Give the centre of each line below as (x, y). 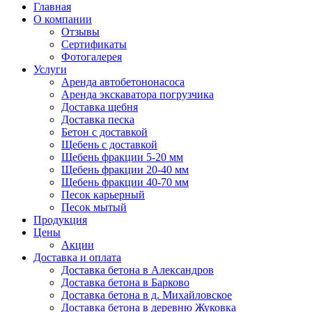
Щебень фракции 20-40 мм (125, 170)
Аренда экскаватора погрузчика (138, 94)
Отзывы (80, 32)
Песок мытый (94, 207)
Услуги (50, 69)
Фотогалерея (92, 57)
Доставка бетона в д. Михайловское (147, 295)
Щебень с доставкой (109, 145)
